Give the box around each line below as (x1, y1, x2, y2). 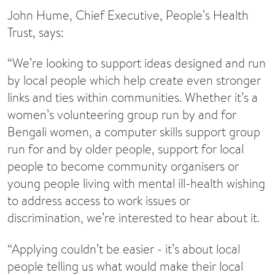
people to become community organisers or (7, 158, 239, 175)
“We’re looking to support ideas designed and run (7, 55, 266, 72)
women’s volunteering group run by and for (7, 106, 236, 123)
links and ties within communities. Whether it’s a (7, 89, 258, 106)
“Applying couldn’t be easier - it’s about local (7, 240, 240, 257)
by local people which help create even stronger (7, 72, 261, 89)
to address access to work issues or (7, 192, 190, 209)
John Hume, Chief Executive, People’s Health (7, 7, 249, 24)
